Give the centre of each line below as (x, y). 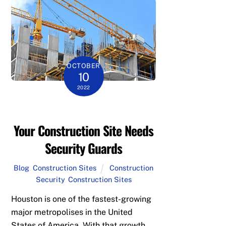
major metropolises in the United (72, 212)
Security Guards (83, 148)
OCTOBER (83, 66)
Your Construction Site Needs (83, 130)
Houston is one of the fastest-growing (81, 199)
